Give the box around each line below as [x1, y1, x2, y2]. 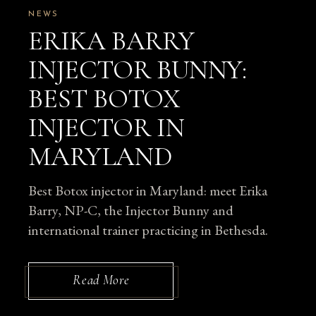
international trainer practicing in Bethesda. [28, 221, 269, 240]
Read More [73, 272, 130, 288]
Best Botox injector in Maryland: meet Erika [28, 181, 268, 200]
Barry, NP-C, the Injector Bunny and [28, 201, 234, 220]
